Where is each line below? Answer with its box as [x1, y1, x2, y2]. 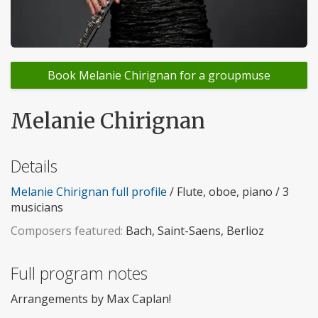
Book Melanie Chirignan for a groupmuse [48, 67, 270, 83]
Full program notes [11, 262, 148, 285]
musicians [11, 199, 63, 215]
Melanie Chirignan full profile [11, 184, 167, 199]
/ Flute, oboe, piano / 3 [167, 184, 289, 199]
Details [11, 155, 57, 177]
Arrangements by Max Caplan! [11, 291, 171, 307]
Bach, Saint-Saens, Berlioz [123, 223, 264, 238]
